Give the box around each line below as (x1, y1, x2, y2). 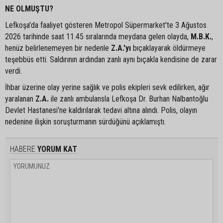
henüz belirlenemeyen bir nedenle (5, 43, 111, 53)
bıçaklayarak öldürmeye (131, 43, 206, 53)
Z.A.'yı (111, 43, 131, 53)
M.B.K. (191, 31, 212, 41)
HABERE (10, 144, 35, 154)
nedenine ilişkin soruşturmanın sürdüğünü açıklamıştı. (5, 116, 166, 126)
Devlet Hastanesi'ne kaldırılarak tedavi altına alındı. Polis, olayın (5, 105, 197, 115)
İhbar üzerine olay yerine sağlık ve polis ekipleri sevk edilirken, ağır (5, 82, 210, 92)
